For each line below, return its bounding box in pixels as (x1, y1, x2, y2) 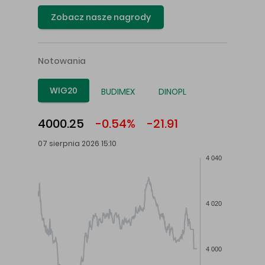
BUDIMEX (101, 86, 135, 98)
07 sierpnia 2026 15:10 (38, 138, 117, 149)
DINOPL (159, 86, 186, 98)
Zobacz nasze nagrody (51, 11, 151, 24)
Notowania (38, 55, 86, 67)
